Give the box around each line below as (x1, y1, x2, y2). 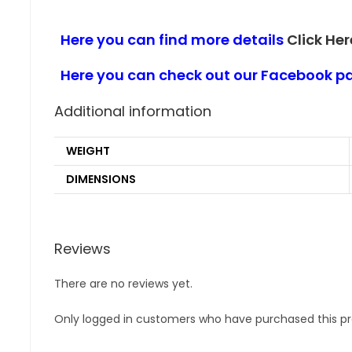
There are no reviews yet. (53, 275, 192, 291)
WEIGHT (65, 143, 110, 159)
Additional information (53, 101, 211, 121)
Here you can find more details (53, 30, 287, 49)
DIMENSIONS (65, 171, 136, 187)
